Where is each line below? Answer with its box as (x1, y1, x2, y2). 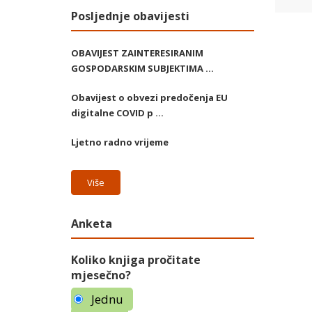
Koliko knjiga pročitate (71, 252, 201, 268)
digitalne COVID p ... (71, 107, 164, 120)
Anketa (71, 216, 112, 232)
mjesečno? (71, 267, 131, 283)
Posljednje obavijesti (71, 8, 189, 24)
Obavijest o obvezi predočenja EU (71, 91, 228, 104)
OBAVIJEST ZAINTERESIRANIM (71, 47, 203, 60)
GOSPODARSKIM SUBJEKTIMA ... (71, 62, 214, 75)
